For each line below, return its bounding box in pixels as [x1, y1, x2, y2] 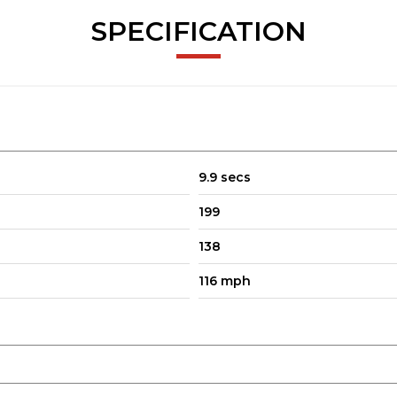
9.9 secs [198, 168, 251, 185]
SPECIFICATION [90, 14, 307, 48]
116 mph [198, 272, 251, 289]
